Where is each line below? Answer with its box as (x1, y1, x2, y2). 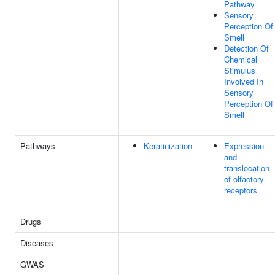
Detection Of (224, 42, 269, 54)
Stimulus (224, 64, 255, 76)
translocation (224, 162, 269, 174)
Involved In (224, 76, 263, 87)
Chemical (224, 53, 257, 65)
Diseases (20, 237, 53, 249)
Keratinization (144, 140, 192, 152)
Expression (224, 140, 264, 152)
